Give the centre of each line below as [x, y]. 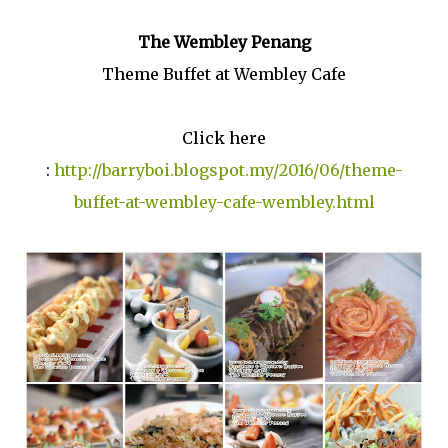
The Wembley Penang [224, 41]
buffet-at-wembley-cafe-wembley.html [224, 201]
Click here [224, 137]
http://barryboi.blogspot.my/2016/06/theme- [228, 169]
